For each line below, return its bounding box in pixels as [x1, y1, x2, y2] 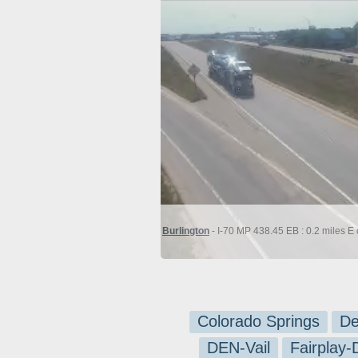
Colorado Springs [197, 312, 320, 330]
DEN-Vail [206, 339, 270, 356]
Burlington [162, 225, 209, 237]
